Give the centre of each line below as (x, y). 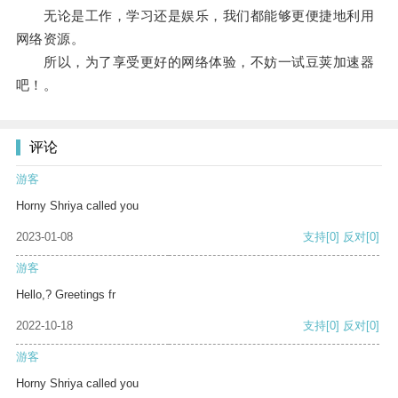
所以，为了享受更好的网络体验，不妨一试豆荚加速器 (195, 62)
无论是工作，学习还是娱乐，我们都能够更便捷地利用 (195, 16)
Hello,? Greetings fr (66, 295)
